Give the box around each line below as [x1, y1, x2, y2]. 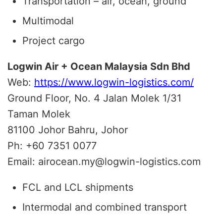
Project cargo [22, 34, 85, 47]
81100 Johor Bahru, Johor [7, 123, 128, 136]
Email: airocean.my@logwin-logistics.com [7, 155, 201, 167]
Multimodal [22, 14, 74, 27]
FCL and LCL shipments [22, 181, 133, 193]
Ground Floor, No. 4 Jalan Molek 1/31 [7, 92, 181, 104]
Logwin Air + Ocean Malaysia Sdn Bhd [7, 60, 190, 72]
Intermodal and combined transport [22, 201, 187, 213]
